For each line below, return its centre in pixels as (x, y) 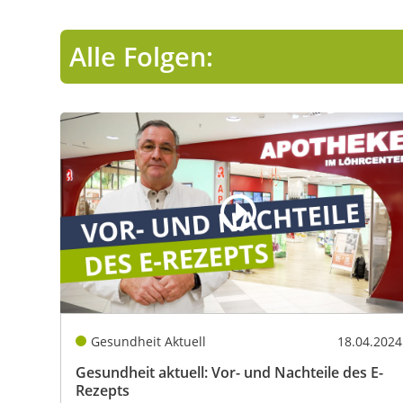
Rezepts (103, 391)
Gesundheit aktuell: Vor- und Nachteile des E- (229, 373)
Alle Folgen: (141, 56)
